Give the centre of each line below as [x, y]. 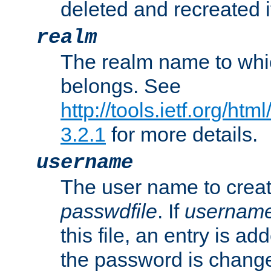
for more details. [182, 135]
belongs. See [121, 86]
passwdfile [109, 211]
